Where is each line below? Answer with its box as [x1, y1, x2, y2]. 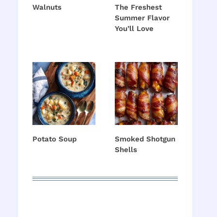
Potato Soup [32, 135, 77, 144]
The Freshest [115, 3, 162, 12]
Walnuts [32, 3, 62, 12]
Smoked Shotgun [115, 135, 175, 144]
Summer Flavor [115, 14, 170, 23]
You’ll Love [115, 24, 154, 33]
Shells [115, 145, 137, 155]
